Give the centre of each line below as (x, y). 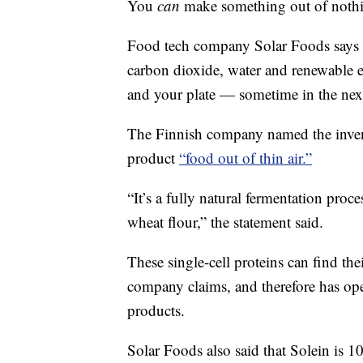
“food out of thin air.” (246, 158)
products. (156, 310)
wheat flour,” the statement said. (225, 222)
